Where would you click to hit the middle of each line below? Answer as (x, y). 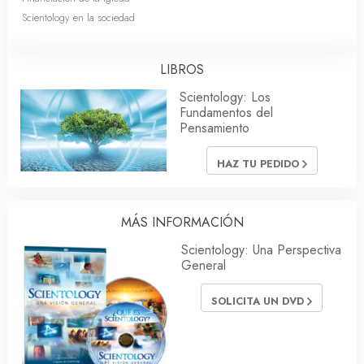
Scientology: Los (225, 97)
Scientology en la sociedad (78, 17)
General (204, 265)
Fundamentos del (226, 113)
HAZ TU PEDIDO (259, 163)
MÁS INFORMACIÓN (182, 222)
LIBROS (182, 69)
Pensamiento (214, 128)
